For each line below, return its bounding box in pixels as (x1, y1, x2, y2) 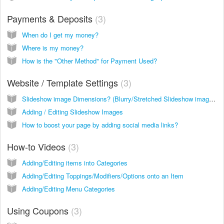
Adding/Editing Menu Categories (22, 183, 115, 193)
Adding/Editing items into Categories (22, 157, 127, 167)
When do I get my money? (22, 29, 98, 39)
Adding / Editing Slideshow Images (22, 106, 123, 116)
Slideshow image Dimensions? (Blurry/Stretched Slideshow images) (209, 93, 215, 103)
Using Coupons (7, 203, 71, 217)
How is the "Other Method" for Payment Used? (22, 55, 157, 65)
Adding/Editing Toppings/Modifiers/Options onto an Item (22, 170, 183, 180)
